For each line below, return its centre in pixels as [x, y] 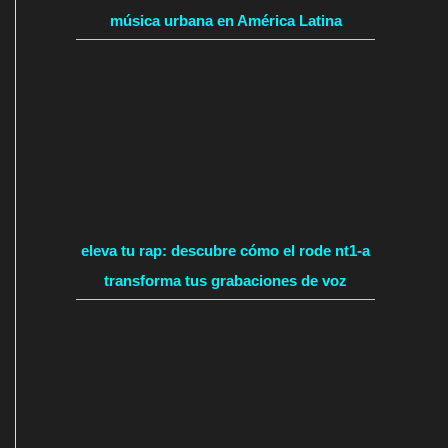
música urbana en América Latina [225, 20]
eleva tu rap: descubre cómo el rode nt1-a [225, 250]
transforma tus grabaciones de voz [225, 280]
